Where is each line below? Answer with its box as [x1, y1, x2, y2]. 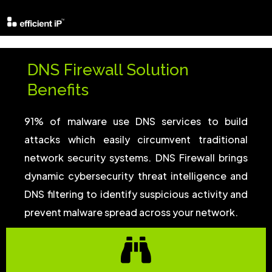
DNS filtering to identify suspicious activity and [24, 188, 248, 200]
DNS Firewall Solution [27, 61, 189, 79]
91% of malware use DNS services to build [24, 115, 248, 127]
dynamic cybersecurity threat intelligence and [24, 169, 248, 182]
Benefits [27, 81, 89, 99]
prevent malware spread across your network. [24, 206, 238, 219]
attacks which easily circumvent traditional [24, 133, 248, 146]
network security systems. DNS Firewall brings [24, 151, 248, 164]
